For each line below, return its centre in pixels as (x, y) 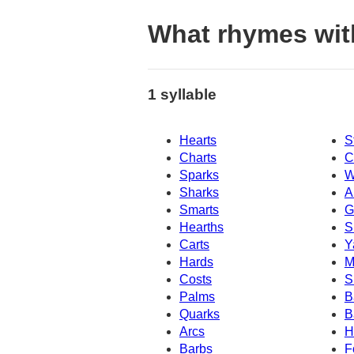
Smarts (199, 210)
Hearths (201, 228)
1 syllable (182, 94)
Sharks (199, 193)
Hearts (198, 141)
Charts (198, 158)
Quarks (200, 314)
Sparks (199, 175)
